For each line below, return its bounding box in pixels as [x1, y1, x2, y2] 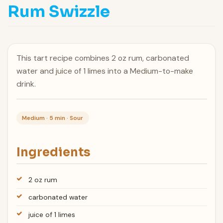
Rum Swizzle [7, 1, 110, 21]
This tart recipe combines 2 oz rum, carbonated [16, 53, 189, 64]
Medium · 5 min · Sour [22, 113, 84, 122]
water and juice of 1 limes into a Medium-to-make [16, 66, 193, 77]
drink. [16, 79, 36, 90]
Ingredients [16, 144, 91, 160]
